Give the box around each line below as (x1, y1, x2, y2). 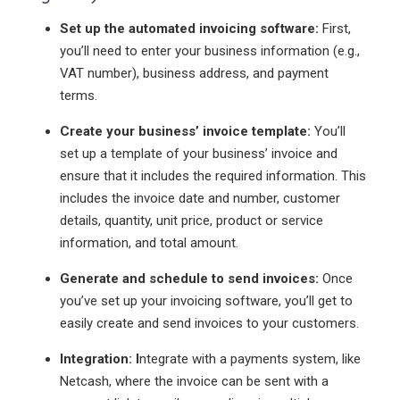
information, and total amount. (59, 234, 238, 251)
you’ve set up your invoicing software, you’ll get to (59, 292, 353, 309)
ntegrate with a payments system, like (138, 350, 361, 367)
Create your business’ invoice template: (59, 122, 314, 139)
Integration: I (59, 350, 139, 367)
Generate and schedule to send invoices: (59, 270, 322, 287)
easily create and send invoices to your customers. (59, 314, 359, 331)
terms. (59, 87, 97, 104)
